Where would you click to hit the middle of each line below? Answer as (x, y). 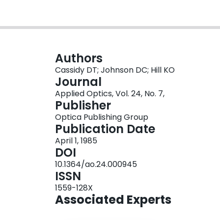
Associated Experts (113, 200)
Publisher (83, 106)
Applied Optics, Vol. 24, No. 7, (110, 94)
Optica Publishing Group (102, 117)
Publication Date (105, 129)
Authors (79, 58)
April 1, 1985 (76, 141)
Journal (78, 82)
